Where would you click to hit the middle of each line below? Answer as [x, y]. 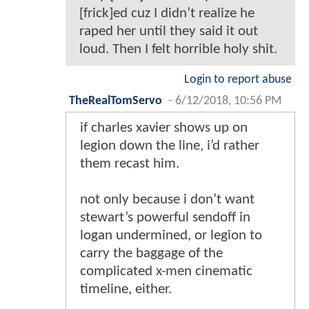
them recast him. [130, 163]
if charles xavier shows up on [164, 128]
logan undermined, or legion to [171, 235]
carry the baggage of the [151, 253]
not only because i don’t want [167, 199]
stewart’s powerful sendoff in [165, 217]
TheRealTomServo [116, 101]
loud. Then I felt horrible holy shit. [178, 49]
